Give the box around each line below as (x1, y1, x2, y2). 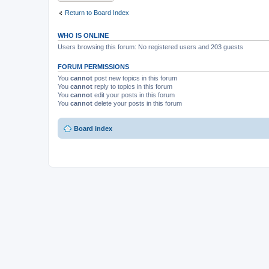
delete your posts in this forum (92, 100, 182, 107)
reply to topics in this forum (92, 83, 172, 90)
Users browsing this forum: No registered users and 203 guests (58, 43, 243, 50)
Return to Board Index (65, 8, 129, 16)
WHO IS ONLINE (58, 32, 109, 39)
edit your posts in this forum (92, 91, 175, 98)
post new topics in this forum (92, 74, 177, 82)
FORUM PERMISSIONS (58, 63, 129, 70)
